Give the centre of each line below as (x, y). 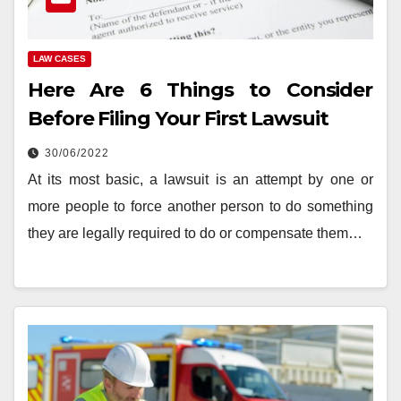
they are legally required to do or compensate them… (195, 233)
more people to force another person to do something (200, 206)
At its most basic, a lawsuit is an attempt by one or (200, 179)
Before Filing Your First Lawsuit (178, 118)
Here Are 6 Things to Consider (200, 90)
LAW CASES (60, 58)
